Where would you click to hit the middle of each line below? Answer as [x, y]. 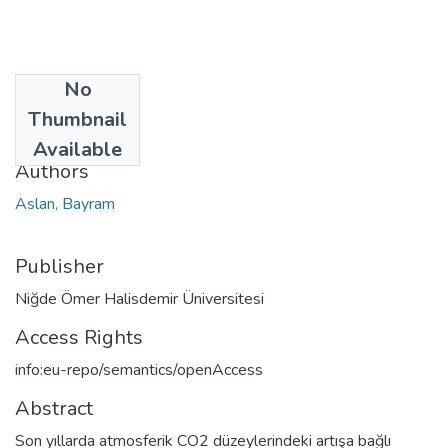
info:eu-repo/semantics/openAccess [139, 369]
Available [77, 149]
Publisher [59, 266]
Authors [52, 171]
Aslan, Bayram [65, 203]
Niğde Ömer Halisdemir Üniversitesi [139, 298]
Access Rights [79, 337]
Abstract [54, 408]
